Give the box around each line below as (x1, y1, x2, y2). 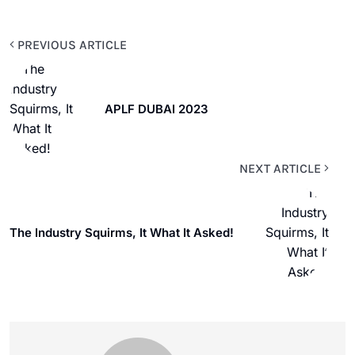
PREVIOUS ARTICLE (14, 36, 127, 52)
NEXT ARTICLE (239, 160, 324, 176)
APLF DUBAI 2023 (105, 101, 208, 116)
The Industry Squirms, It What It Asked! (10, 224, 234, 240)
